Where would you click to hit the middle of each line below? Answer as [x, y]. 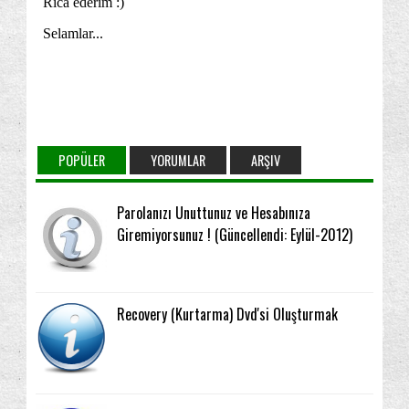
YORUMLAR [178, 160]
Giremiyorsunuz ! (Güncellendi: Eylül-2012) [235, 234]
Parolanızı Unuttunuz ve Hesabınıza [214, 212]
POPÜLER [82, 160]
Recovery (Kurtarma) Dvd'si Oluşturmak [228, 314]
